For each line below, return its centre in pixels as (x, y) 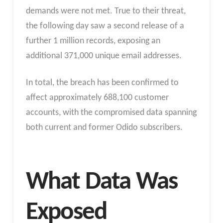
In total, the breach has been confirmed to (102, 83)
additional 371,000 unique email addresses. (104, 56)
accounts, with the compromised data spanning (111, 113)
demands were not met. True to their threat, (106, 11)
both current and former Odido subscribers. (104, 128)
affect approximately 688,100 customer (97, 98)
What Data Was (102, 182)
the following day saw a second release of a (105, 26)
